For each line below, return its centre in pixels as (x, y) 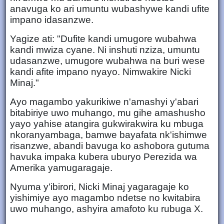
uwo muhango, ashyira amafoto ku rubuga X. (106, 208)
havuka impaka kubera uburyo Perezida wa (103, 156)
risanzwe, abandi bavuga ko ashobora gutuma (110, 145)
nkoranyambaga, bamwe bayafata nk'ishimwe (108, 134)
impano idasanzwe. (52, 19)
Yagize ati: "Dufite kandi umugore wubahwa (103, 38)
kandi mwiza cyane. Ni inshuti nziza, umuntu (105, 49)
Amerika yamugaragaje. (61, 167)
